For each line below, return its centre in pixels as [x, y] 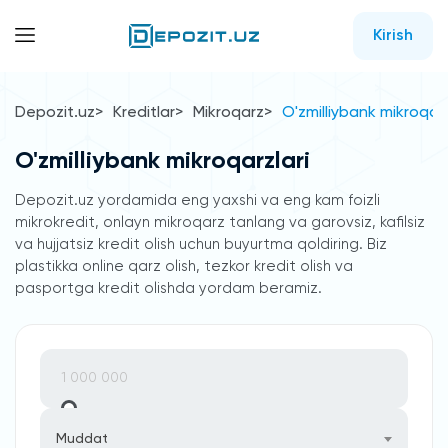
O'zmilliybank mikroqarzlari [162, 161]
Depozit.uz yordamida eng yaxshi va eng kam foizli [197, 200]
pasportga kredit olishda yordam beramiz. [168, 288]
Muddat [82, 439]
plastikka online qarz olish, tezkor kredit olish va [184, 266]
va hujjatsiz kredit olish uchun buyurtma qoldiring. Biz [201, 244]
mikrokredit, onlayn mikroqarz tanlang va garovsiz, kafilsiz [220, 222]
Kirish [393, 36]
